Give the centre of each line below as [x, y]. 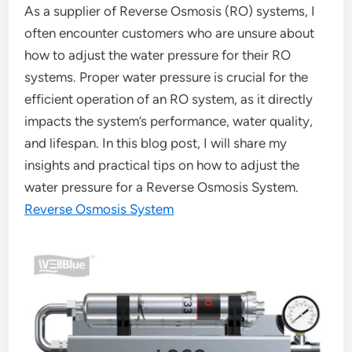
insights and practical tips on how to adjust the [162, 165]
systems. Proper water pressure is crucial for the [167, 77]
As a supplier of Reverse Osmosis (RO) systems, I [170, 11]
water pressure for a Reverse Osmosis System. [162, 187]
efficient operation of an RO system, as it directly [169, 99]
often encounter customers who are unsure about [170, 33]
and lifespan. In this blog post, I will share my [156, 143]
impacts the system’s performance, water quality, [169, 121]
